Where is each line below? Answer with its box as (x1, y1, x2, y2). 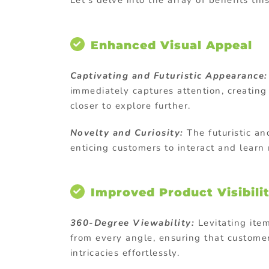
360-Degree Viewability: (70, 216, 195, 229)
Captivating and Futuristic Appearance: (70, 69, 268, 82)
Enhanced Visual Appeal (90, 38, 252, 52)
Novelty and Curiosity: (70, 126, 184, 139)
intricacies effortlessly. (70, 246, 180, 259)
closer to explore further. (70, 99, 191, 112)
